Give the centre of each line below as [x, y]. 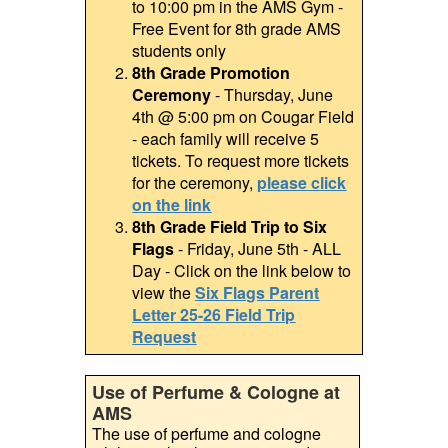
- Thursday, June [272, 95]
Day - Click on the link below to [242, 271]
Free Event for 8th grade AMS [237, 29]
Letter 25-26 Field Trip [214, 315]
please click [302, 183]
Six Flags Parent [257, 293]
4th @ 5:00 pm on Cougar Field [243, 117]
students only [179, 51]
